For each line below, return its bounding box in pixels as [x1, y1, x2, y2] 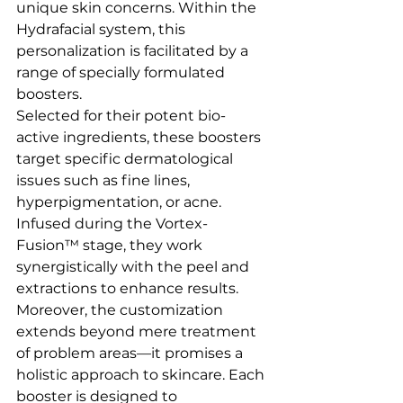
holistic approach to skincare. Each [16, 366, 268, 383]
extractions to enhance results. [16, 280, 238, 297]
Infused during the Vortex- [16, 215, 208, 232]
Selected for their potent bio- [16, 107, 226, 124]
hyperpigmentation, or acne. [16, 193, 225, 210]
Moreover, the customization [16, 301, 227, 318]
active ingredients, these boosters [16, 129, 264, 146]
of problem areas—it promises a [16, 345, 246, 362]
